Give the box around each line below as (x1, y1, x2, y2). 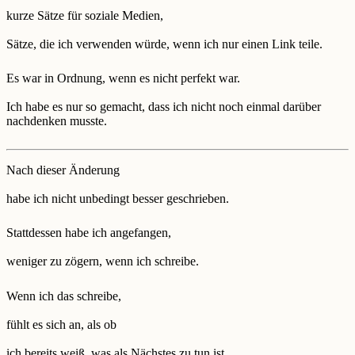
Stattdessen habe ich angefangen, (6, 226, 171, 240)
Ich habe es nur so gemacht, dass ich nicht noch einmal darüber (6, 100, 321, 114)
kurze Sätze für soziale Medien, (6, 8, 163, 22)
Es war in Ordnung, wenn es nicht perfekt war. (6, 71, 240, 86)
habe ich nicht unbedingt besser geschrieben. (6, 191, 229, 205)
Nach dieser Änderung (6, 162, 120, 177)
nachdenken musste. (6, 114, 107, 128)
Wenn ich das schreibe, (6, 288, 121, 303)
